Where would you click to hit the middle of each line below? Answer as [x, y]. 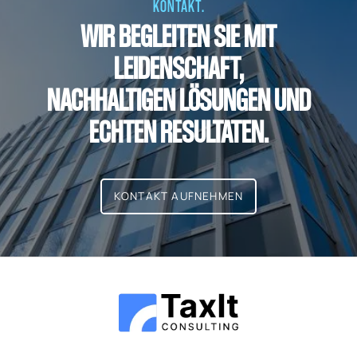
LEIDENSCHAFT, [178, 67]
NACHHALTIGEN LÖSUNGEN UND [178, 99]
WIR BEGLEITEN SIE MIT [178, 35]
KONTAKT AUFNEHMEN [178, 196]
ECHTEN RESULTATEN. [178, 131]
